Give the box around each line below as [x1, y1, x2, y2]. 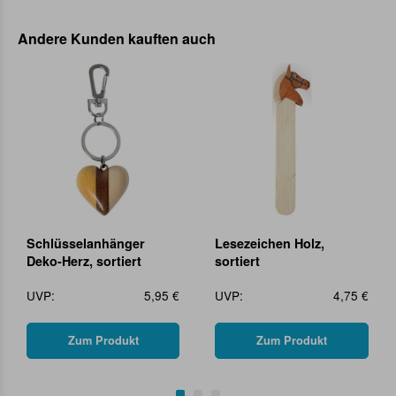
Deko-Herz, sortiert [27, 251, 141, 270]
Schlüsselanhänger [27, 233, 145, 252]
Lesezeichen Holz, [215, 233, 325, 252]
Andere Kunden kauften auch [18, 28, 216, 49]
